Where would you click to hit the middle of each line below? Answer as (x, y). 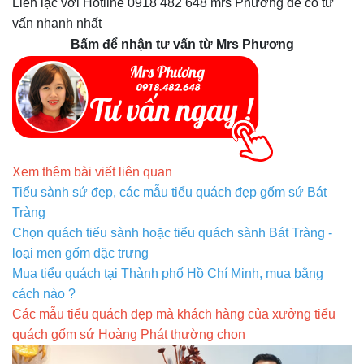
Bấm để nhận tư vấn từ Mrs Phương (182, 45)
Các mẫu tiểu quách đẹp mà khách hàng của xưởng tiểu (174, 314)
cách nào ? (44, 294)
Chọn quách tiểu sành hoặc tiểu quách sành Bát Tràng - (172, 233)
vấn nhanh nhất (57, 24)
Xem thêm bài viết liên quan (92, 172)
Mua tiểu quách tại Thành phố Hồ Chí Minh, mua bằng (168, 274)
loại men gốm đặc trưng (80, 253)
